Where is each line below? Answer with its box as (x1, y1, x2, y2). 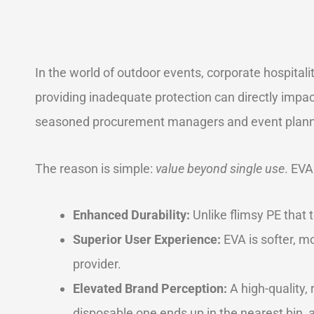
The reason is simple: (35, 161, 156, 176)
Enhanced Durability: (73, 207, 190, 222)
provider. (73, 257, 121, 271)
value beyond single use (156, 161, 285, 176)
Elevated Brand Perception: (73, 281, 227, 296)
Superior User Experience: (73, 232, 221, 247)
